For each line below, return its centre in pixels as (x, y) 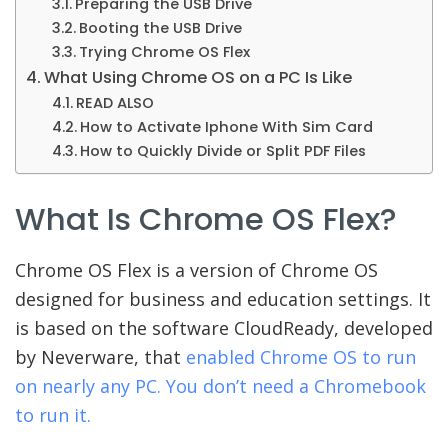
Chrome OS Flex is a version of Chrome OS (196, 269)
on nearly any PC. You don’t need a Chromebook (220, 385)
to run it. (53, 414)
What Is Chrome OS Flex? (206, 220)
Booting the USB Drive (160, 27)
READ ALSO (114, 102)
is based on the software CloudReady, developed (224, 327)
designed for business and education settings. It (223, 298)
